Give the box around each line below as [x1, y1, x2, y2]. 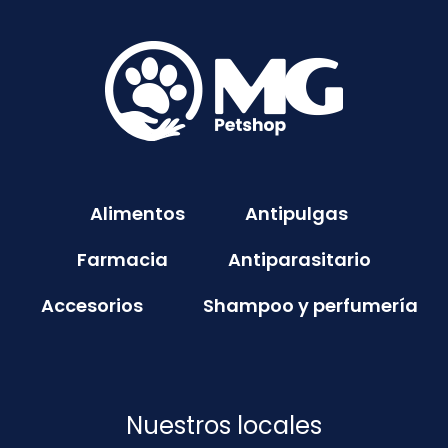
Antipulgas [245, 200, 348, 226]
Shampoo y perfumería [202, 292, 418, 318]
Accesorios [40, 292, 143, 318]
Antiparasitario [228, 246, 371, 272]
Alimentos [90, 200, 185, 226]
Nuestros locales [126, 408, 322, 442]
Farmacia [77, 246, 168, 272]
